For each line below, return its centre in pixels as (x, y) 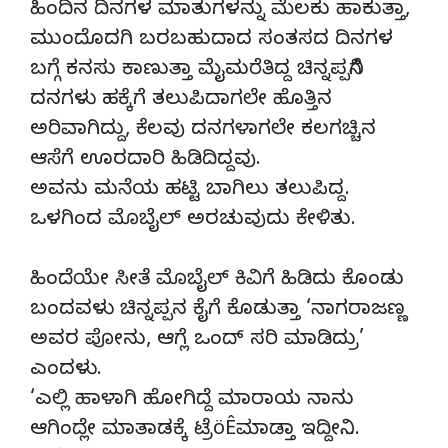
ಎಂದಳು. (66, 371)
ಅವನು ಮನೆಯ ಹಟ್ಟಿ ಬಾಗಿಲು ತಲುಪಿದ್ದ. (190, 191)
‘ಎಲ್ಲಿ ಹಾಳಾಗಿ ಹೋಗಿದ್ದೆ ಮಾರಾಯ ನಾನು (192, 401)
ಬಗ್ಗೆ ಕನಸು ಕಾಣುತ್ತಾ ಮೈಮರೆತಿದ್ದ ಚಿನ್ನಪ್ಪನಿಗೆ (196, 71)
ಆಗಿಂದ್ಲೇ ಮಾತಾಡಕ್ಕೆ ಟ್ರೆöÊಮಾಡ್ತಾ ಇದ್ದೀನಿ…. (195, 431)
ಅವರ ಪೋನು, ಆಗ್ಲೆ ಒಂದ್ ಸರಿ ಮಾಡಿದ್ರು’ (197, 341)
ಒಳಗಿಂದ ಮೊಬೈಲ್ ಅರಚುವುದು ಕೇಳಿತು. (193, 221)
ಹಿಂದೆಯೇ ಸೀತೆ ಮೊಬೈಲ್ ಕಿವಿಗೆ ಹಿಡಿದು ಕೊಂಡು (217, 281)
